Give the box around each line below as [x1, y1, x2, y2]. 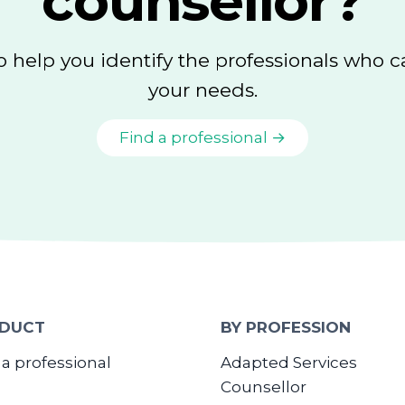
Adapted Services [221, 353, 357, 372]
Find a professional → [119, 128, 286, 146]
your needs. [147, 79, 258, 101]
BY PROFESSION [221, 318, 351, 336]
